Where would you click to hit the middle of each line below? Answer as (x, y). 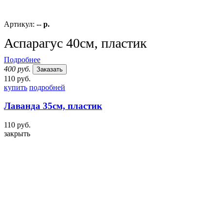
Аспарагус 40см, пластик (75, 43)
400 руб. (17, 69)
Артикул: (20, 24)
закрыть (17, 134)
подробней (47, 87)
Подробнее (22, 59)
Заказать (50, 69)
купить (16, 87)
